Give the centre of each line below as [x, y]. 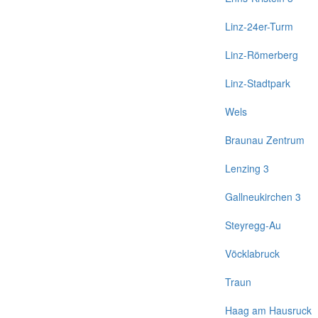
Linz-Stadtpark [258, 83]
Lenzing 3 [247, 168]
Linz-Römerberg [262, 55]
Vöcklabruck [252, 253]
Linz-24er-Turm [259, 26]
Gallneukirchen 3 [263, 197]
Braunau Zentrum [265, 140]
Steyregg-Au [253, 225]
